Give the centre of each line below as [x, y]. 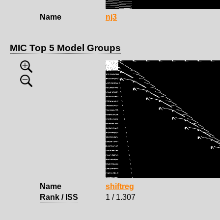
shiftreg [120, 186]
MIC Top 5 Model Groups [65, 48]
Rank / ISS [59, 197]
